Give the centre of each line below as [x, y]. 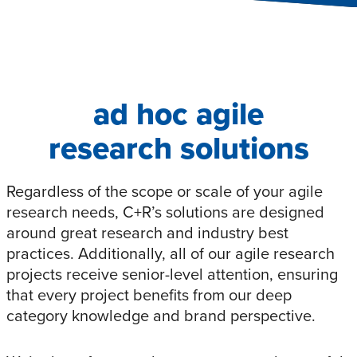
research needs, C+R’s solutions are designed [165, 211]
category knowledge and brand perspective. [161, 315]
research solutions [178, 148]
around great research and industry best [147, 232]
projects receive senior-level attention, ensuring [172, 273]
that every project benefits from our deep [149, 294]
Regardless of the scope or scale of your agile [165, 190]
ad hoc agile [178, 114]
